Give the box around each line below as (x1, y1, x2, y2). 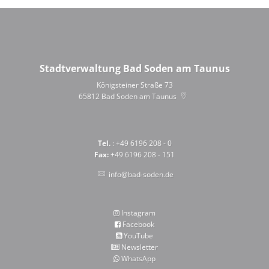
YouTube (123, 231, 153, 241)
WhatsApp (121, 253, 156, 264)
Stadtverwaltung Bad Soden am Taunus (39, 62, 230, 75)
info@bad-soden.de (108, 169, 174, 180)
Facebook (122, 219, 154, 229)
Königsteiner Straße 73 (96, 80, 173, 90)
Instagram (121, 208, 156, 218)
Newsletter (121, 242, 158, 252)
